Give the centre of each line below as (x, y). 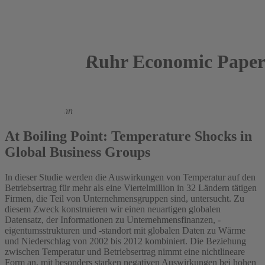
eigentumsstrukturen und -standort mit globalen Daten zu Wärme (125, 230)
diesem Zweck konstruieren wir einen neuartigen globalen (113, 209)
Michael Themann (39, 111)
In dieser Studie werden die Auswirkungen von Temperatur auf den (130, 177)
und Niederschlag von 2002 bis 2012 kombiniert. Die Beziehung (125, 241)
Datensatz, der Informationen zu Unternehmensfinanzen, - (113, 219)
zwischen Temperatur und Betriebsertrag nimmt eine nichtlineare (125, 251)
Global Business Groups (77, 152)
